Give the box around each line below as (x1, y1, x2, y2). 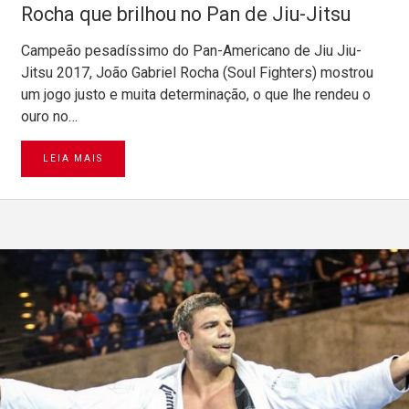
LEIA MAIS (43, 153, 103, 164)
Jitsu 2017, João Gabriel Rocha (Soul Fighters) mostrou (21, 64, 373, 82)
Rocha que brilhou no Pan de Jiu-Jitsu (21, 3, 351, 26)
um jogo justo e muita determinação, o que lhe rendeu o (21, 86, 371, 104)
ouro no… (21, 108, 78, 126)
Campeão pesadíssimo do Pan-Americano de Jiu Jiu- (21, 42, 362, 60)
